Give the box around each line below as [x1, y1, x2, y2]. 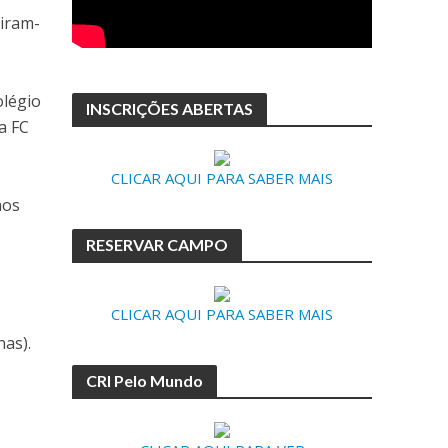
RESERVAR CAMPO [86, 235, 229, 254]
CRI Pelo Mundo [86, 371, 204, 390]
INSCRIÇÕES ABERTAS [86, 99, 254, 118]
